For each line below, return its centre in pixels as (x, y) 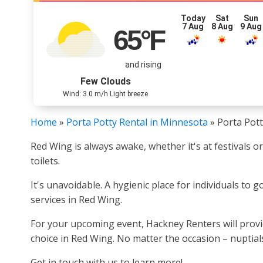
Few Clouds (105, 81)
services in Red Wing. (76, 200)
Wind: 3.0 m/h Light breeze (105, 94)
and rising (143, 64)
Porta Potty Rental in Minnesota (137, 122)
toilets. (45, 161)
